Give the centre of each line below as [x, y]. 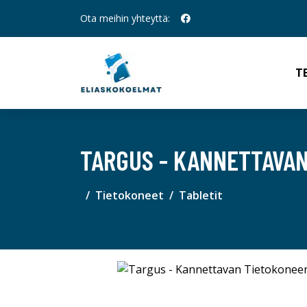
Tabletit [201, 195]
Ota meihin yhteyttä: [125, 18]
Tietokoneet [130, 195]
